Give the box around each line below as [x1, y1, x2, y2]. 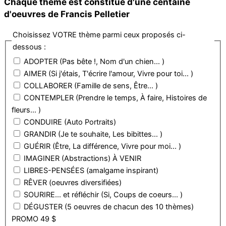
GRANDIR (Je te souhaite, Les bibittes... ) [23, 130, 162, 139]
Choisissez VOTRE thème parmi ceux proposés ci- [12, 30, 186, 39]
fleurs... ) [11, 105, 41, 115]
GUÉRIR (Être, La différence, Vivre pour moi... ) [23, 142, 181, 151]
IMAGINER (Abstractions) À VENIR [23, 154, 141, 163]
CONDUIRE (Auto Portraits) [23, 118, 116, 127]
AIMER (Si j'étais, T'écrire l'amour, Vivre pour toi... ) [23, 69, 193, 79]
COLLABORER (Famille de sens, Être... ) [23, 81, 158, 91]
